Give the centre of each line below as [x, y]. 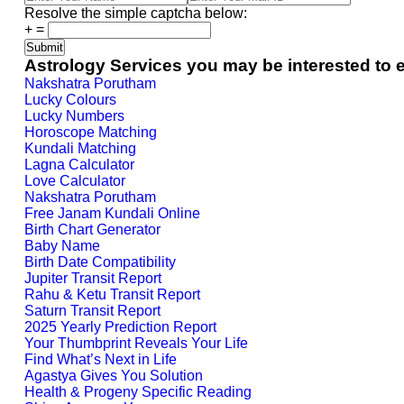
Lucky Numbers [74, 116]
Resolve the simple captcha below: [136, 13]
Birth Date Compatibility [100, 262]
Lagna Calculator [79, 165]
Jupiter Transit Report [93, 278]
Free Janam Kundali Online [112, 213]
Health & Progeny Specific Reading [138, 392]
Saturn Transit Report [92, 311]
